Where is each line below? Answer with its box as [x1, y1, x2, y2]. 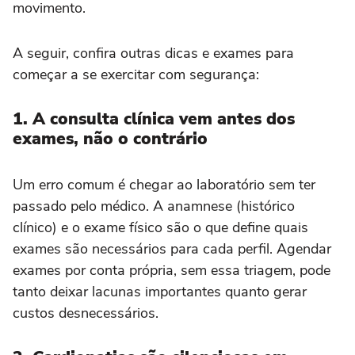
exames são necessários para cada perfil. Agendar [13, 239, 331, 259]
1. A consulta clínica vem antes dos [13, 108, 295, 131]
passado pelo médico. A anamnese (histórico [13, 197, 295, 216]
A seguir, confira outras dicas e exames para [13, 44, 294, 63]
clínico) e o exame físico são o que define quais [13, 218, 308, 238]
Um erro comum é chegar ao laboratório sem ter [13, 175, 315, 195]
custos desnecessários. [13, 303, 158, 323]
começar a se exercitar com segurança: [13, 65, 259, 85]
